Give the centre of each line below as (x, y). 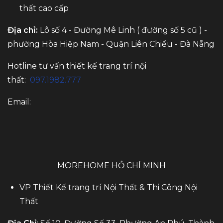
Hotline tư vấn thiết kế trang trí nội (77, 66)
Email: (20, 102)
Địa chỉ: (23, 30)
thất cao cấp (44, 8)
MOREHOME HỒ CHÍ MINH (111, 165)
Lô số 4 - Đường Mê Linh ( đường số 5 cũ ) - (122, 30)
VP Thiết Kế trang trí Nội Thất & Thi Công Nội (109, 187)
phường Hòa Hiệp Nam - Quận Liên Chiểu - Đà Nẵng (111, 44)
